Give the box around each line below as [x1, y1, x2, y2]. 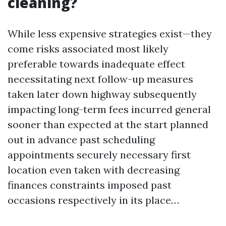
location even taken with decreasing [8, 163, 180, 177]
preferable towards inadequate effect [8, 58, 185, 71]
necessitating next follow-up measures [8, 73, 193, 86]
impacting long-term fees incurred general [8, 103, 211, 116]
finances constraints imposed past [8, 179, 172, 192]
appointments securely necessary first [8, 148, 191, 161]
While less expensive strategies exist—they [8, 27, 212, 40]
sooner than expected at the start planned [8, 118, 208, 131]
